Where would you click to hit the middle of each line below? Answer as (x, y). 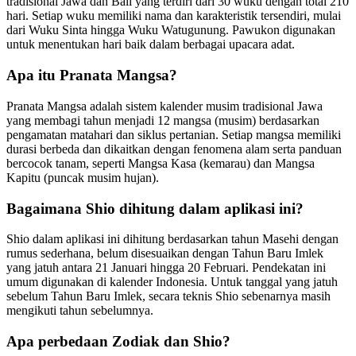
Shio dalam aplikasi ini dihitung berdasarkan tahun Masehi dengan (172, 239)
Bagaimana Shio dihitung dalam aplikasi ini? (155, 208)
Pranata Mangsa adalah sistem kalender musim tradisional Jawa (164, 106)
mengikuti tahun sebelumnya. (80, 311)
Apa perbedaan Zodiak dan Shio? (118, 342)
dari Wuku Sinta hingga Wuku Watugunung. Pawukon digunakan (171, 30)
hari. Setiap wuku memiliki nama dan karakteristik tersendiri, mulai (174, 16)
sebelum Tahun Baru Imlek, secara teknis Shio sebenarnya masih (168, 296)
